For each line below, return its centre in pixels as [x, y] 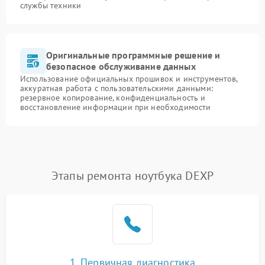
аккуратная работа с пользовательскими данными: [117, 88]
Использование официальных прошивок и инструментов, [129, 78]
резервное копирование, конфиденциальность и [113, 97]
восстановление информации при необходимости [116, 107]
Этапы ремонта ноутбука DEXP [132, 175]
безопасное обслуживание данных [121, 66]
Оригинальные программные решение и [133, 55]
